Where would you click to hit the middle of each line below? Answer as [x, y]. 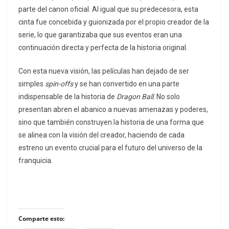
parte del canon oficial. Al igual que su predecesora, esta [108, 9]
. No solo [167, 96]
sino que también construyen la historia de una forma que [111, 122]
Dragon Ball [135, 96]
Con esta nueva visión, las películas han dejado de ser [104, 71]
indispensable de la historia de [67, 96]
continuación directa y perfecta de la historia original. [103, 47]
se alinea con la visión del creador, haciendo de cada [101, 135]
